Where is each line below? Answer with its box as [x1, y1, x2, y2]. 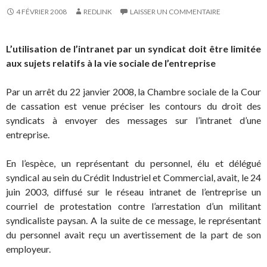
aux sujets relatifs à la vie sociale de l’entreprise [6, 57, 216, 69]
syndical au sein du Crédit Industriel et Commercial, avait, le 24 [6, 171, 261, 183]
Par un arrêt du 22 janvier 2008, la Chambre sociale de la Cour [6, 85, 261, 97]
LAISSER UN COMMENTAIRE [130, 7, 221, 16]
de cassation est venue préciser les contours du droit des [6, 100, 261, 111]
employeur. [6, 243, 51, 254]
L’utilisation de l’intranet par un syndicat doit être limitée [6, 42, 261, 54]
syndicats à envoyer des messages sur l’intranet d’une [6, 114, 261, 126]
